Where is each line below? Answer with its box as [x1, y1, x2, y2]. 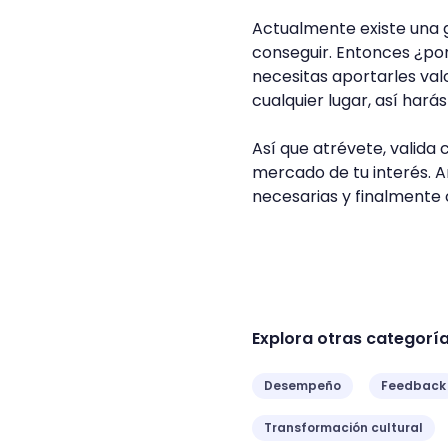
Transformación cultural [264, 419, 423, 436]
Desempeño [264, 377, 341, 394]
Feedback [381, 377, 446, 394]
